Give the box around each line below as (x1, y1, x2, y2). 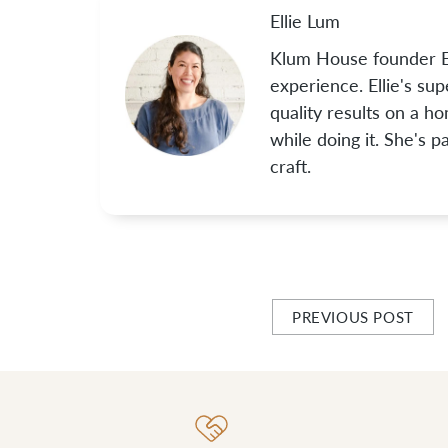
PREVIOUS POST (292, 307, 414, 326)
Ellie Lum (270, 9, 341, 32)
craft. (270, 154, 312, 177)
